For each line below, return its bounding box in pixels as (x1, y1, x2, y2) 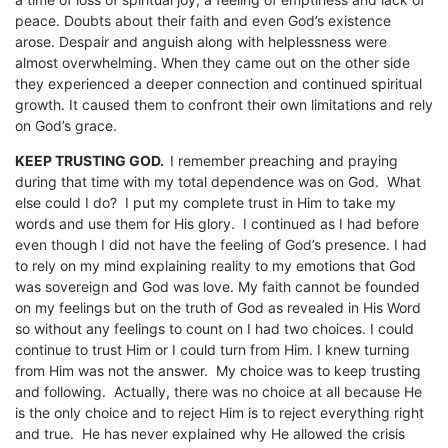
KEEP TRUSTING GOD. (15, 152, 170, 170)
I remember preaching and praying (170, 152, 398, 170)
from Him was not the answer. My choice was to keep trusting (15, 362, 421, 380)
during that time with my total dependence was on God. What (15, 173, 421, 191)
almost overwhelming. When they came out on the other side (15, 54, 410, 72)
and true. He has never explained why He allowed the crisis (15, 425, 405, 443)
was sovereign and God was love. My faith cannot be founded (15, 278, 420, 296)
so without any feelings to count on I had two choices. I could (15, 320, 414, 338)
